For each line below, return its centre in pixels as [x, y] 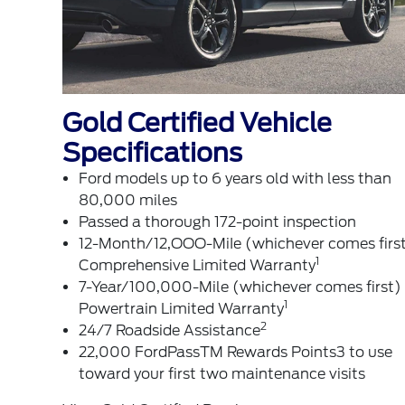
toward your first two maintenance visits [221, 374]
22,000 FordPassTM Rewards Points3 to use [235, 353]
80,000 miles [127, 201]
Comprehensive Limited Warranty [197, 266]
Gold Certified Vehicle [197, 123]
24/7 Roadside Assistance [169, 331]
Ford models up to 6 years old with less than [235, 179]
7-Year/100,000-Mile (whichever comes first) [240, 287]
